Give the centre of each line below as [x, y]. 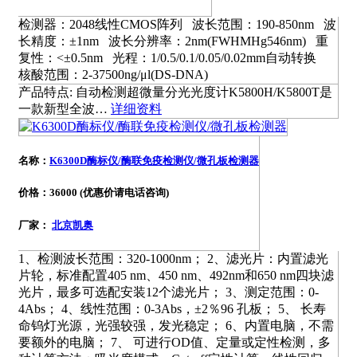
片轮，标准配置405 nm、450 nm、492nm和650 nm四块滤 [176, 275]
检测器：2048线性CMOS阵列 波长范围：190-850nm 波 [177, 25]
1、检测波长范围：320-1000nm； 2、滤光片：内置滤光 [173, 258]
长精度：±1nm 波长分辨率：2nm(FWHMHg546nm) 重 [173, 41]
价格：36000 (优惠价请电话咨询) [94, 193]
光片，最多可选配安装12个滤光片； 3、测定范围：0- [169, 292]
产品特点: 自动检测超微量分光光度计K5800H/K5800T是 [175, 92]
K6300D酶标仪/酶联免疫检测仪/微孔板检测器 [154, 161]
